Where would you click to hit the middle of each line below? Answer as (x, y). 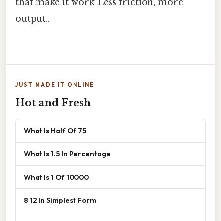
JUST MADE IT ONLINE (55, 85)
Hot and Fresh (53, 102)
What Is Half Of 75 (55, 130)
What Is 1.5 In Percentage (67, 153)
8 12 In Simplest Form (60, 200)
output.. (33, 19)
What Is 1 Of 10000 (56, 177)
